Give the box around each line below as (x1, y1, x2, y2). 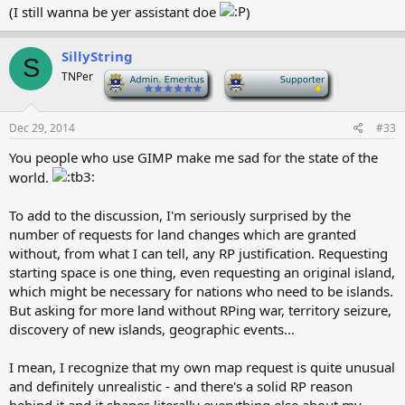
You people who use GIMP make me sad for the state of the (9, 147, 378, 166)
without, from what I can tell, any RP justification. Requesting (9, 243, 388, 262)
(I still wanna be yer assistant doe (9, 2, 220, 21)
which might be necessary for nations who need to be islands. (9, 281, 393, 300)
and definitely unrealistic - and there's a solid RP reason (9, 376, 353, 395)
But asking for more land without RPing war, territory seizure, (9, 300, 391, 319)
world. (9, 167, 52, 186)
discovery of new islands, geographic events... (9, 319, 295, 338)
